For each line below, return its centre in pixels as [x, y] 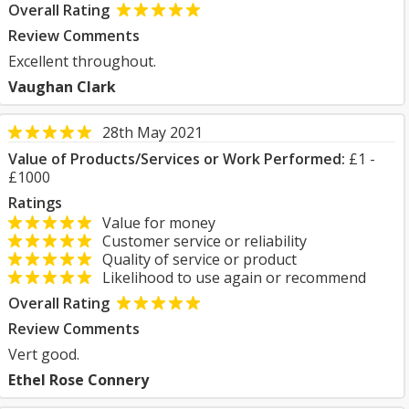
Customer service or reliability [199, 241]
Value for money [153, 223]
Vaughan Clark [62, 87]
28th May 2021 [152, 132]
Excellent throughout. [82, 61]
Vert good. [44, 354]
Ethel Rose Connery [79, 380]
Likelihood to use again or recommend [229, 278]
